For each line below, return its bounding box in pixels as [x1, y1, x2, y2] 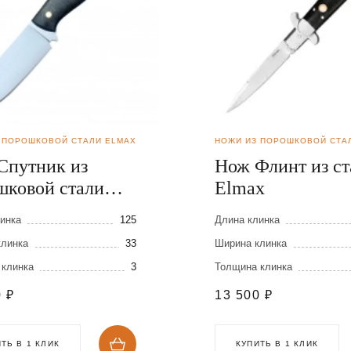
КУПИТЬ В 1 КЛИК [236, 339, 318, 349]
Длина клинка [215, 214, 280, 226]
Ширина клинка [215, 237, 287, 250]
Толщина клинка [215, 261, 292, 273]
